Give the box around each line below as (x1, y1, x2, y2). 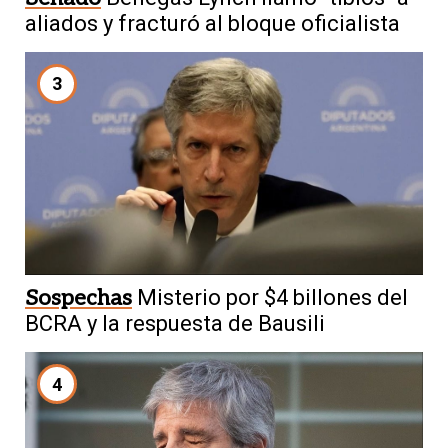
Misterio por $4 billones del (137, 285, 408, 311)
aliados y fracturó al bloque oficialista (25, 10, 400, 36)
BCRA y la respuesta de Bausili (25, 311, 325, 337)
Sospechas (25, 285, 132, 312)
